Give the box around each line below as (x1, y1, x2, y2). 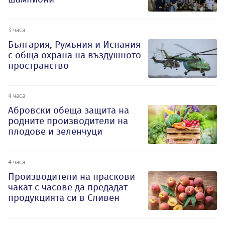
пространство (8, 59, 69, 71)
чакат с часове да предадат (8, 181, 128, 193)
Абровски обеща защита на (8, 104, 129, 117)
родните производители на (8, 115, 128, 127)
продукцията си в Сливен (8, 192, 120, 204)
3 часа (8, 25, 25, 34)
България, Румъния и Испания (8, 38, 141, 50)
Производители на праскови (8, 171, 135, 183)
